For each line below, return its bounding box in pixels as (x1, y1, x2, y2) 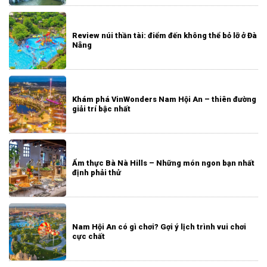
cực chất (72, 232, 105, 241)
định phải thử (72, 168, 121, 178)
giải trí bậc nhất (72, 104, 131, 114)
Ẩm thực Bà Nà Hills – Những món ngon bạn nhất (72, 159, 254, 168)
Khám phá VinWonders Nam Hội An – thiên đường (72, 95, 256, 104)
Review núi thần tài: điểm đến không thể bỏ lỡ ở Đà (72, 31, 257, 41)
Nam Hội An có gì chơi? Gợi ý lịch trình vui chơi (72, 222, 246, 231)
